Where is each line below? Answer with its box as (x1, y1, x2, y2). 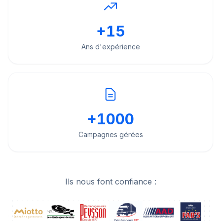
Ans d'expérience (81, 42, 140, 51)
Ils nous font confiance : (65, 177, 156, 186)
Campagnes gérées (78, 130, 143, 139)
